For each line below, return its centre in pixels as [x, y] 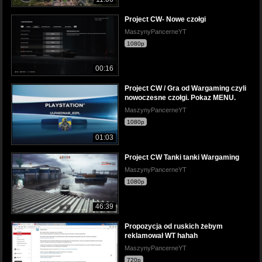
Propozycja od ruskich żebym [174, 227]
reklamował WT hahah [161, 236]
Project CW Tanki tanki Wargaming [182, 158]
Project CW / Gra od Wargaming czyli [185, 88]
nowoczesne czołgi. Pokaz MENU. [180, 98]
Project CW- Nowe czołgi [165, 19]
